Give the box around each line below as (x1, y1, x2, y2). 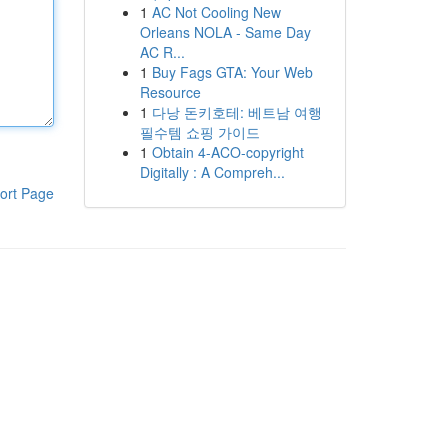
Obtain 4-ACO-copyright (151, 142, 304, 162)
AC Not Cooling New (151, 2, 281, 22)
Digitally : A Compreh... (139, 162, 285, 182)
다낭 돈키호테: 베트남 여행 (151, 102, 322, 122)
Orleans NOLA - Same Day (139, 22, 311, 42)
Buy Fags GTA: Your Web (151, 62, 313, 82)
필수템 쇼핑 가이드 (139, 122, 260, 142)
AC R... (139, 42, 185, 62)
